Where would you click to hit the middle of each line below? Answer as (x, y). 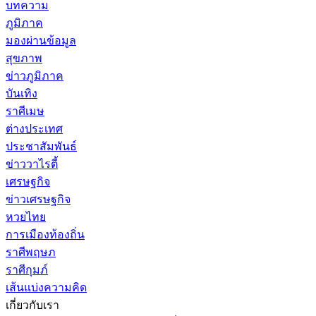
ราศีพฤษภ (31, 252)
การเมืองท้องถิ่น (45, 234)
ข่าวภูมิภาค (35, 75)
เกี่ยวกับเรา (32, 305)
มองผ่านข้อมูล (41, 40)
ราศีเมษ (25, 111)
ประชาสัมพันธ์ (41, 146)
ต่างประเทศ (34, 128)
